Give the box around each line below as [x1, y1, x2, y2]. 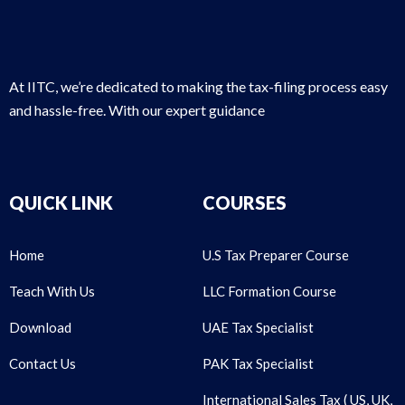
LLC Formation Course [202, 282, 336, 299]
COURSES [202, 191, 287, 213]
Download [9, 318, 71, 335]
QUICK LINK [9, 191, 113, 213]
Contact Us [9, 354, 76, 372]
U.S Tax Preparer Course [202, 246, 349, 263]
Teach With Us [9, 282, 95, 299]
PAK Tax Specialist [202, 354, 314, 372]
